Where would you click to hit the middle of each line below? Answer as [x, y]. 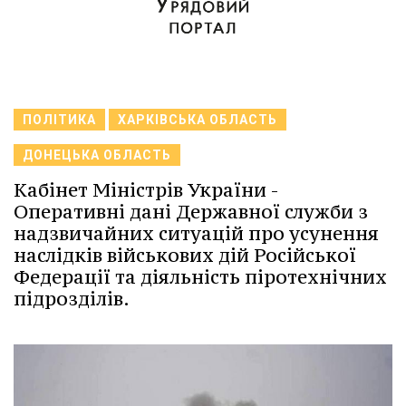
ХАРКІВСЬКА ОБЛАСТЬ [198, 120]
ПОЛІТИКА [59, 120]
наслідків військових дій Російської [185, 256]
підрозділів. [72, 299]
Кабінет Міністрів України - [146, 190]
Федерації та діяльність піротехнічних [200, 277]
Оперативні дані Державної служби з [191, 212]
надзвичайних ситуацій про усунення [196, 234]
